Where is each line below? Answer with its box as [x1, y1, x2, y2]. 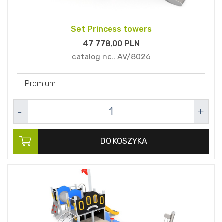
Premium [25, 79, 55, 89]
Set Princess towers [70, 24, 152, 34]
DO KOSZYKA [100, 136, 147, 146]
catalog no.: [71, 52, 117, 62]
